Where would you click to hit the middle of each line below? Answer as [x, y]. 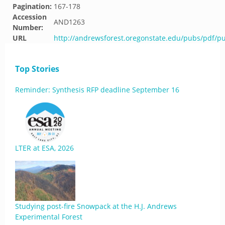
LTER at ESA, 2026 [44, 148]
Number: [28, 27]
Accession [30, 17]
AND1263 [69, 22]
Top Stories [37, 69]
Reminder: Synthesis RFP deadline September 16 [97, 90]
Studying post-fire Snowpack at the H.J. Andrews [96, 206]
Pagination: [32, 6]
